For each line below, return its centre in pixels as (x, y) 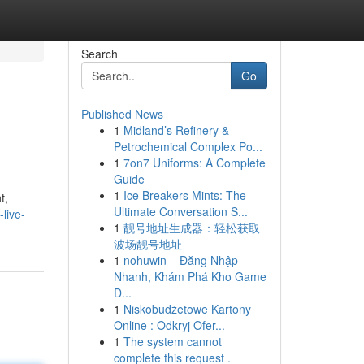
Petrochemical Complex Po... (188, 146)
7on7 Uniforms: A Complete (194, 162)
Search (99, 54)
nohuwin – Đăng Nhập (180, 260)
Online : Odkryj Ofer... (169, 325)
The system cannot (172, 341)
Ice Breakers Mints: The (184, 195)
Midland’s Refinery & (176, 130)
